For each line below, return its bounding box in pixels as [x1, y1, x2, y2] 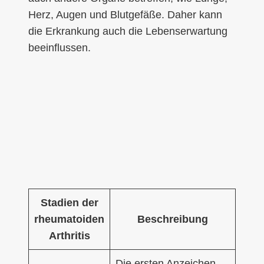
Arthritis [48, 229, 90, 242]
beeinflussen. [28, 41, 91, 54]
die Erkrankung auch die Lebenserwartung [28, 25, 227, 37]
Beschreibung [137, 213, 208, 225]
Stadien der [40, 196, 98, 209]
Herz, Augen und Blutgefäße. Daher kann [28, 8, 222, 21]
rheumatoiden [34, 213, 104, 225]
